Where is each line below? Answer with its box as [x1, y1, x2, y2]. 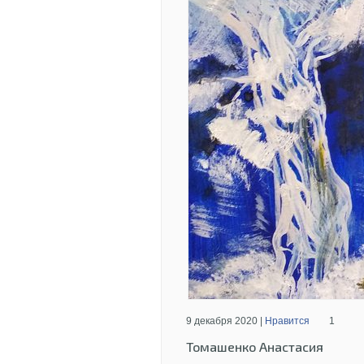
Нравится [265, 315, 310, 327]
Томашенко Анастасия [186, 339, 323, 354]
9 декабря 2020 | [186, 315, 265, 327]
